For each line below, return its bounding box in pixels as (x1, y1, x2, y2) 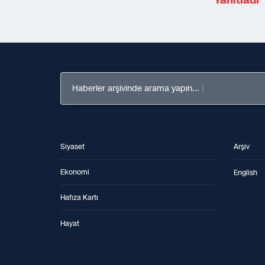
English (233, 167, 257, 177)
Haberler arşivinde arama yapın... (72, 82, 199, 94)
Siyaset (60, 142, 85, 152)
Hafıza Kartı (60, 193, 98, 203)
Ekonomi (60, 167, 89, 177)
